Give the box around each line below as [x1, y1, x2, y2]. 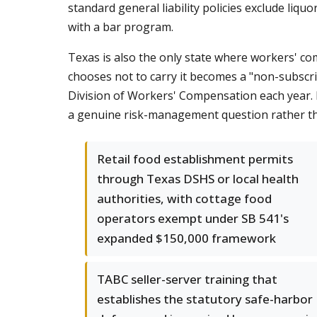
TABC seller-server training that [97, 271, 277, 287]
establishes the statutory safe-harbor [97, 291, 313, 307]
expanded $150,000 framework [97, 230, 276, 246]
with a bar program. [68, 19, 173, 35]
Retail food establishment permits [97, 151, 293, 167]
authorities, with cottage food [97, 190, 272, 207]
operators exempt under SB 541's [97, 210, 289, 226]
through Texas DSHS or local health [97, 171, 299, 187]
